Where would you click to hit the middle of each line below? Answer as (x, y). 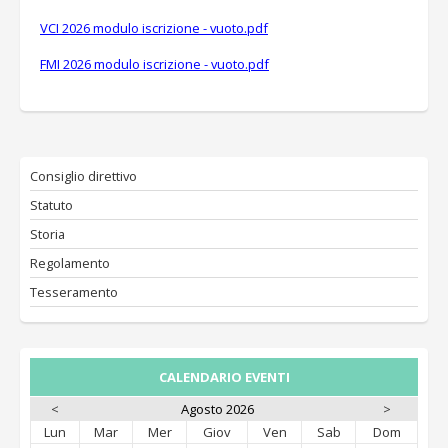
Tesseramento (74, 292)
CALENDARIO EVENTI (224, 377)
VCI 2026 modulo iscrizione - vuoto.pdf (154, 28)
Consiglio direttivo (83, 176)
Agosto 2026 (217, 409)
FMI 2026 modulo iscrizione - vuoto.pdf (154, 64)
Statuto (51, 205)
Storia (47, 234)
